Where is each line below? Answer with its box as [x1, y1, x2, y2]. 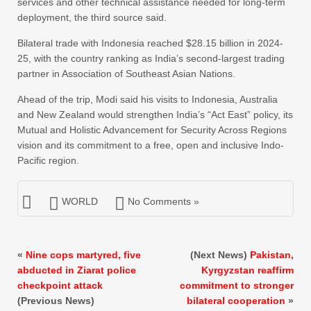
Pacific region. [17, 155, 79, 167]
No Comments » [128, 196, 199, 208]
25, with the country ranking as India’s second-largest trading [17, 53, 285, 65]
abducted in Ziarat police [17, 264, 136, 276]
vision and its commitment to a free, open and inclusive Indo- [17, 140, 284, 151]
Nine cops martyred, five [26, 249, 141, 261]
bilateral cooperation [187, 295, 285, 307]
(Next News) [190, 249, 250, 261]
